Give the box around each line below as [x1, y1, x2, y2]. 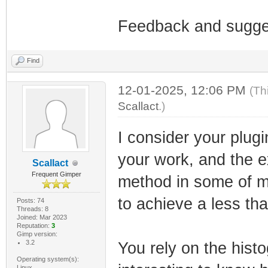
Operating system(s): [16, 255, 79, 263]
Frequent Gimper [31, 170, 81, 178]
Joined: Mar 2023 [16, 214, 67, 221]
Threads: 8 [16, 205, 48, 212]
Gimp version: [16, 230, 57, 237]
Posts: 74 [16, 197, 44, 204]
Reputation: [16, 222, 51, 229]
